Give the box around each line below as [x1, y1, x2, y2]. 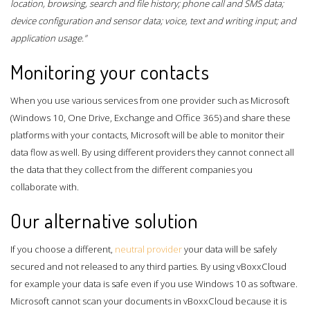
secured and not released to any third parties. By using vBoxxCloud [10, 259, 286, 273]
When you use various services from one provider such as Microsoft [10, 93, 289, 107]
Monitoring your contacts [10, 58, 209, 84]
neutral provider [115, 242, 182, 255]
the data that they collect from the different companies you [10, 163, 253, 176]
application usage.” [10, 31, 86, 44]
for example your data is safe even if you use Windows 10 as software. [10, 277, 298, 290]
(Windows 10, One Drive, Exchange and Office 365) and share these [10, 111, 291, 124]
